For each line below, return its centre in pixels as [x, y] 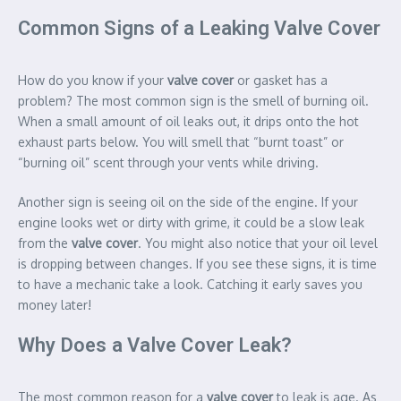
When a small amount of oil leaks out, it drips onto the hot [188, 121]
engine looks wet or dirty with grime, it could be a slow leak [191, 222]
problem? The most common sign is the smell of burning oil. [193, 100]
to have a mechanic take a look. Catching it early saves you [190, 284]
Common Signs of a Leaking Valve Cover [200, 28]
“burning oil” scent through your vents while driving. [168, 162]
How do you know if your [93, 80]
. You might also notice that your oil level [258, 243]
